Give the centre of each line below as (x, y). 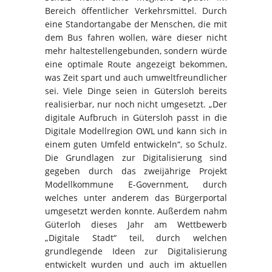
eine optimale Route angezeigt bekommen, (136, 64)
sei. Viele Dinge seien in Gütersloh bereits (136, 91)
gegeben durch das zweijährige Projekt (136, 171)
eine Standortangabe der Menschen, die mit (136, 24)
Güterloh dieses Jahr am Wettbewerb (136, 225)
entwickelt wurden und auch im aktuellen (136, 265)
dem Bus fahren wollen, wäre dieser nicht (136, 38)
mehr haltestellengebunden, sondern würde (136, 51)
